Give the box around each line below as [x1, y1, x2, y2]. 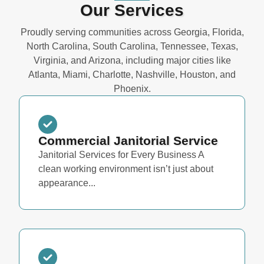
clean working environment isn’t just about [38, 164, 213, 174]
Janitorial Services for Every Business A [38, 150, 204, 160]
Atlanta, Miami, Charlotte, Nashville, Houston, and [28, 69, 236, 80]
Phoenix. [113, 83, 151, 94]
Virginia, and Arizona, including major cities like [33, 55, 231, 66]
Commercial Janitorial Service [38, 134, 218, 148]
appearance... [38, 178, 95, 189]
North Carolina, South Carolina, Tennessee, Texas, [26, 41, 238, 52]
